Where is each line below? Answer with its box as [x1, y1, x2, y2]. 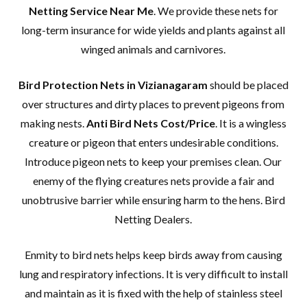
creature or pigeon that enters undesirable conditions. [28, 135, 278, 149]
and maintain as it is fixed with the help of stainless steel [24, 286, 282, 299]
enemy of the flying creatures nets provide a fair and [32, 173, 274, 187]
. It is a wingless [214, 116, 286, 130]
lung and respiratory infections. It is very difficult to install [19, 267, 288, 280]
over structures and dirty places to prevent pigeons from [22, 97, 285, 110]
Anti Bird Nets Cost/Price [86, 116, 215, 130]
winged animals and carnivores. [81, 42, 226, 56]
